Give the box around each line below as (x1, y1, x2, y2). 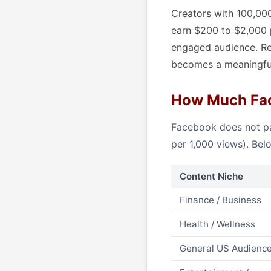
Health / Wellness (180, 218, 255, 230)
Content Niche (180, 171, 243, 182)
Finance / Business (180, 194, 261, 206)
